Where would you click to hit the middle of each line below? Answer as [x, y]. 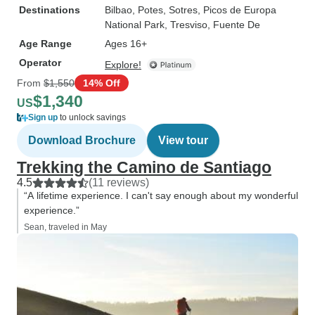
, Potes [148, 10]
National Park [135, 25]
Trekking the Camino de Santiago [144, 167]
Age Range [45, 44]
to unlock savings [92, 117]
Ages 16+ [126, 44]
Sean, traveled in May [65, 227]
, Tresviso [186, 25]
